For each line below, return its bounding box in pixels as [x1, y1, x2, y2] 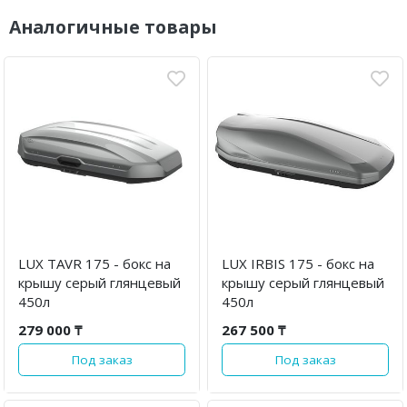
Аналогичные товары [9, 14, 217, 39]
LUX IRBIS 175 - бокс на [222, 254, 374, 273]
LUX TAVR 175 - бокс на [18, 254, 171, 273]
